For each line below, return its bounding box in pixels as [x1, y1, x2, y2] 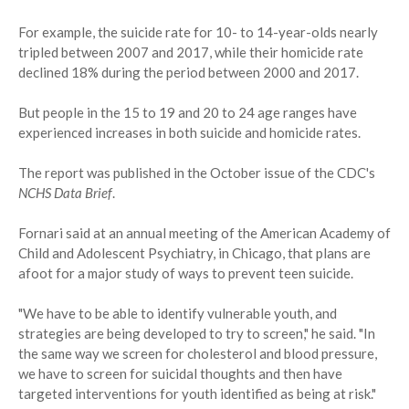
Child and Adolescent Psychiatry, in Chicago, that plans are [18, 245, 371, 262]
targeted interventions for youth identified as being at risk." [18, 385, 376, 403]
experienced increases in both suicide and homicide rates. [18, 124, 361, 142]
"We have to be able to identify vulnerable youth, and [18, 305, 337, 322]
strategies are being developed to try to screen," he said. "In [18, 325, 375, 342]
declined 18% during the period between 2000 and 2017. [18, 64, 359, 81]
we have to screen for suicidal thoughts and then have [18, 365, 342, 383]
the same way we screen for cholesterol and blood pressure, [18, 345, 377, 362]
